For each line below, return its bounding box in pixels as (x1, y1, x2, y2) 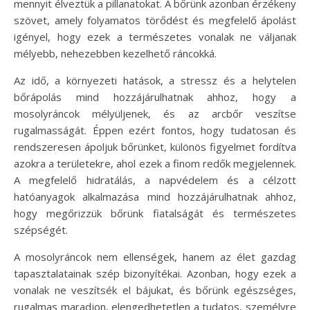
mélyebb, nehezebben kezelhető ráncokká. (14, 46, 217, 61)
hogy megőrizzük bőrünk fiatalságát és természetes (14, 206, 296, 221)
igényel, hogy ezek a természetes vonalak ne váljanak (14, 30, 296, 44)
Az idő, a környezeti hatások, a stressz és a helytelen (14, 73, 296, 88)
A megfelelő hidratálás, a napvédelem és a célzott (14, 173, 296, 188)
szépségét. (14, 223, 68, 237)
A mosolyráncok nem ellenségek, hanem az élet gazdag (14, 250, 296, 264)
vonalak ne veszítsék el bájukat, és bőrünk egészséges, (14, 283, 296, 298)
